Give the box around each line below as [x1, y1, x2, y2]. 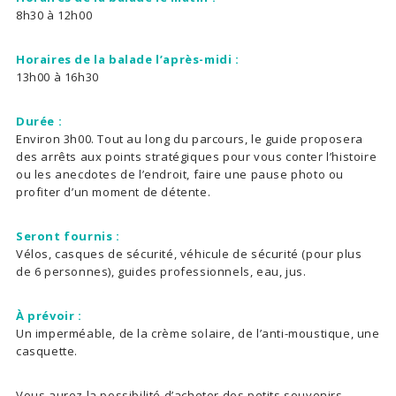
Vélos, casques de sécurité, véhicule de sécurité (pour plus [16, 245, 362, 262]
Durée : [16, 112, 63, 129]
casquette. [16, 342, 78, 359]
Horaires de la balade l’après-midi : [16, 50, 240, 67]
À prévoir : [16, 307, 82, 324]
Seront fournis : [16, 227, 120, 244]
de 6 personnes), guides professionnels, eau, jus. [16, 263, 307, 279]
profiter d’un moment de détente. [16, 183, 211, 200]
